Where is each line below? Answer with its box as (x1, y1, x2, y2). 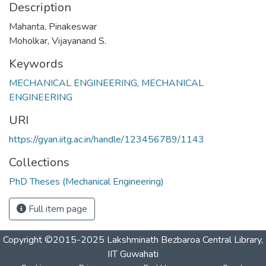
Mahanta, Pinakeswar (9, 20, 97, 33)
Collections (9, 154, 69, 170)
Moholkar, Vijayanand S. (9, 34, 106, 47)
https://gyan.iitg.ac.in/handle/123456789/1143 (9, 132, 204, 146)
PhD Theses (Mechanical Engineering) (9, 175, 164, 188)
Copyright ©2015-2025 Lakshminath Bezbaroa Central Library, (3, 233, 263, 246)
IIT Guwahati (107, 248, 159, 261)
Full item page (26, 202, 87, 216)
